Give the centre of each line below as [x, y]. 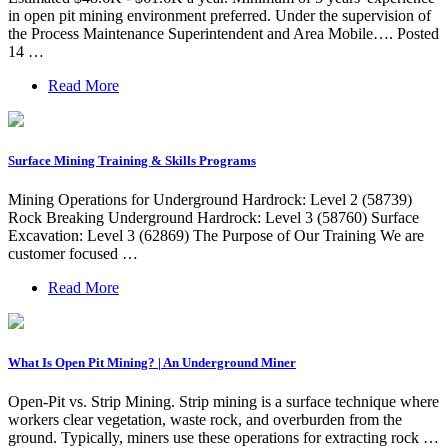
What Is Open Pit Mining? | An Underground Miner [152, 363]
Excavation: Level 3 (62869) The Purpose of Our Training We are [216, 235]
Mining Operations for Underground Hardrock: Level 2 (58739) [210, 199]
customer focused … [73, 253]
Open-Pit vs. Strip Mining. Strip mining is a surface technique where [223, 402]
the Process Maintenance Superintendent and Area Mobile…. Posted [223, 33]
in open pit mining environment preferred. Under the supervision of [219, 15]
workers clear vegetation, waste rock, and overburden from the [205, 420]
